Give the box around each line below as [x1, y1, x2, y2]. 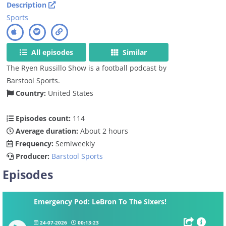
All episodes [29, 47, 74, 57]
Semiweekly [53, 138, 95, 148]
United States [48, 88, 94, 98]
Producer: [14, 151, 50, 161]
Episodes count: [14, 113, 71, 123]
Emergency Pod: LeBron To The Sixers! [34, 196, 166, 206]
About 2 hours [78, 126, 129, 136]
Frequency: [13, 138, 54, 148]
